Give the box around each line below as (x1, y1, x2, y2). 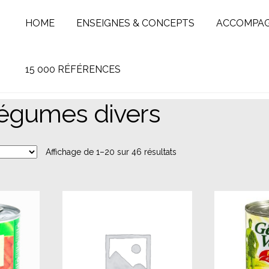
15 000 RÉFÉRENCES (25, 63, 121, 75)
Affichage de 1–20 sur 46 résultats (46, 147, 177, 157)
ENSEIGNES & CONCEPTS (76, 17, 195, 29)
